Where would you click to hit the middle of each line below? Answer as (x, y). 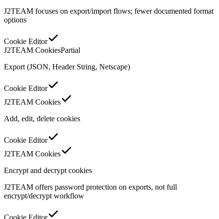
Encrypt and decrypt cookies (48, 170)
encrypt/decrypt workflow (44, 196)
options (15, 20)
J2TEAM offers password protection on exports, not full (90, 187)
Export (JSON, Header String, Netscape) (67, 66)
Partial (70, 50)
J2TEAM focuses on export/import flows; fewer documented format (109, 11)
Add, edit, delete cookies (42, 118)
